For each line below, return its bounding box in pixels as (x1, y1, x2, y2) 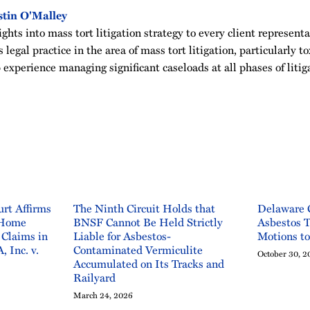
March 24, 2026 (73, 289, 133, 301)
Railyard (73, 269, 116, 286)
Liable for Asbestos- (73, 228, 171, 244)
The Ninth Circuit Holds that (73, 200, 215, 217)
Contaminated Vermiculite (73, 241, 203, 258)
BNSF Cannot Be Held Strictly (73, 214, 223, 230)
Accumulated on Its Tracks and (73, 255, 224, 272)
